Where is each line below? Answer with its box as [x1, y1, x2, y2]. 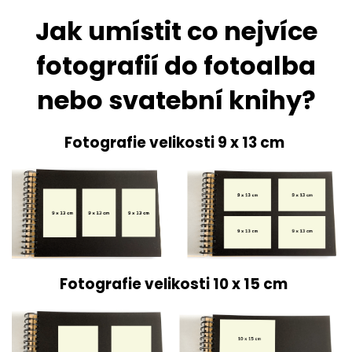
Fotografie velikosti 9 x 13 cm [64, 132, 288, 153]
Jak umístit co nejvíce [35, 13, 317, 49]
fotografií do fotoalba [36, 48, 316, 83]
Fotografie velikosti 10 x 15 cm [59, 273, 291, 295]
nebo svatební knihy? [36, 82, 316, 118]
